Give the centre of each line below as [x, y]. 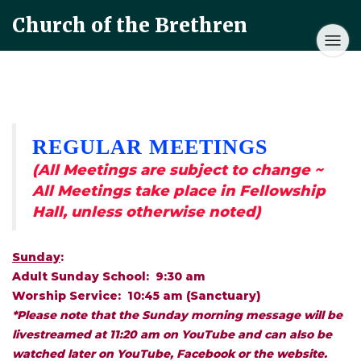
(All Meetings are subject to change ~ [178, 170]
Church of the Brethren [130, 25]
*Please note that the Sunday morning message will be [177, 315]
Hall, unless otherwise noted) [147, 212]
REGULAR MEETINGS [150, 147]
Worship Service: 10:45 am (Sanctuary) [137, 296]
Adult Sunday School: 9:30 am [114, 276]
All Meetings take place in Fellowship [179, 191]
